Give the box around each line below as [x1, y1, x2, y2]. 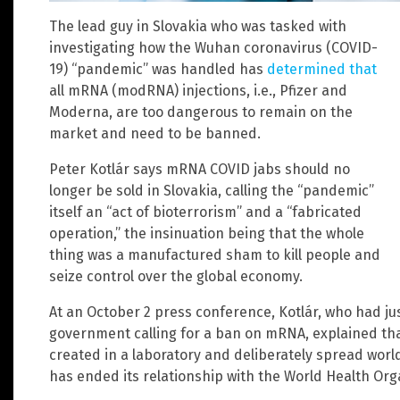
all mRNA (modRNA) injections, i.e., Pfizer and [49, 81, 347, 99]
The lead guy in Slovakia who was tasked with [49, 17, 346, 35]
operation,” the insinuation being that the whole [49, 224, 364, 242]
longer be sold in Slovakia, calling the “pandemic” [49, 181, 374, 199]
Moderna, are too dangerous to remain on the [49, 103, 353, 121]
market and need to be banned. [49, 124, 261, 142]
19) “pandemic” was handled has [49, 60, 267, 78]
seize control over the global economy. [49, 267, 303, 285]
